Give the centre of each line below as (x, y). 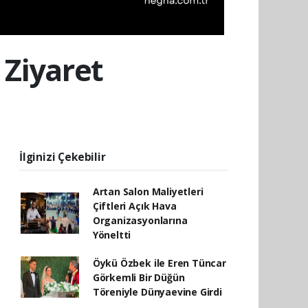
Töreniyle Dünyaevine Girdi (157, 291)
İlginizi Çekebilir (63, 156)
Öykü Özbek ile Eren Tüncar (159, 263)
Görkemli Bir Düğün (139, 277)
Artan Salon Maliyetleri (148, 191)
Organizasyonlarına (140, 220)
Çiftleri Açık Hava (134, 206)
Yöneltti (112, 234)
